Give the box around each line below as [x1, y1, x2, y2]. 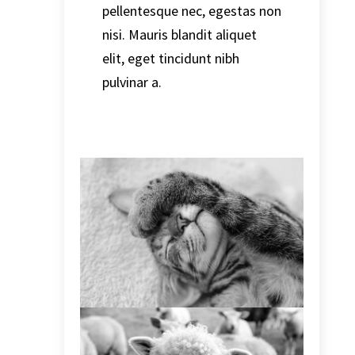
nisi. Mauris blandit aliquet [101, 25, 257, 44]
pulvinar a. [101, 73, 162, 92]
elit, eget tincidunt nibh [101, 49, 239, 68]
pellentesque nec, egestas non [101, 2, 281, 21]
